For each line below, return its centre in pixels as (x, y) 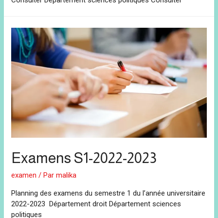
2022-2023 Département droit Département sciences (96, 204)
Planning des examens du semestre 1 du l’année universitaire (109, 193)
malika (66, 175)
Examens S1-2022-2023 (84, 158)
